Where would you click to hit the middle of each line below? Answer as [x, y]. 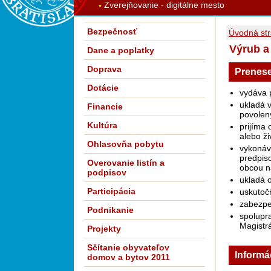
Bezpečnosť [112, 31]
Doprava [104, 69]
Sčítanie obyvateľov [128, 247]
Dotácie [103, 88]
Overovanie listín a [126, 163]
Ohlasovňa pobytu [126, 144]
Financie [105, 106]
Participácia [111, 191]
